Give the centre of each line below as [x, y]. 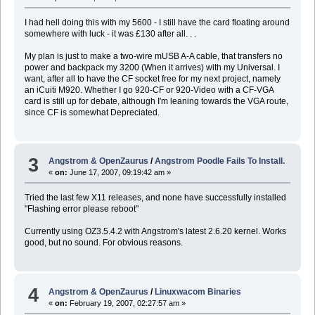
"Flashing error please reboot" [81, 209]
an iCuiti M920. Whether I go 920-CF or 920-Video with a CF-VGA [149, 90]
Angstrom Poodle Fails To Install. [220, 161]
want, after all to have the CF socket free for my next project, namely [152, 78]
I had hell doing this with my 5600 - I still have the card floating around [157, 22]
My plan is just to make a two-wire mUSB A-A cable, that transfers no [153, 56]
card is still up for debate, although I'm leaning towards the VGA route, [156, 101]
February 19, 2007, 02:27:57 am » [127, 303]
